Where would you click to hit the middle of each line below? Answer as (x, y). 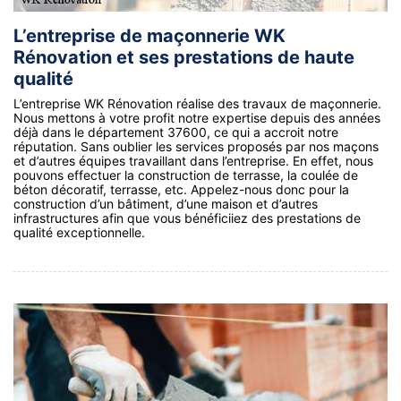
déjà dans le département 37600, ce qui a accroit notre (176, 132)
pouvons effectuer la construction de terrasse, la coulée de (186, 175)
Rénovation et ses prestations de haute (184, 58)
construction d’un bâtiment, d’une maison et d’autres (166, 204)
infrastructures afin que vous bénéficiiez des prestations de (187, 218)
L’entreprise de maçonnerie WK (149, 36)
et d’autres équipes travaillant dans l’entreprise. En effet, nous (193, 161)
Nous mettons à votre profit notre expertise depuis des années (197, 118)
